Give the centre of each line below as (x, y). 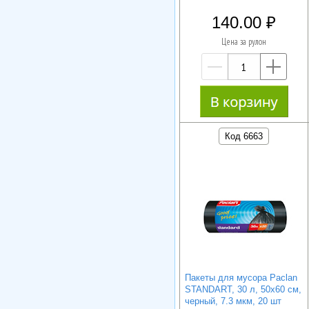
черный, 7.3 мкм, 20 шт (233, 301)
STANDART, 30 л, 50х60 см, (243, 289)
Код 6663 (244, 136)
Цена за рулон (244, 42)
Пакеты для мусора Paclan (241, 277)
